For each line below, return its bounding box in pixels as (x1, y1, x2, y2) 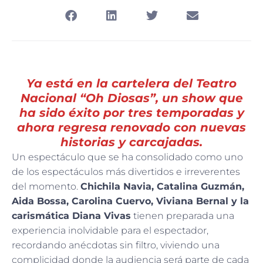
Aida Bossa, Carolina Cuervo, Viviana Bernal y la (12, 195, 249, 207)
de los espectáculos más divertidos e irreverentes (12, 166, 240, 178)
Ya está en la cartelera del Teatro (26, 76, 237, 91)
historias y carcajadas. (60, 135, 203, 150)
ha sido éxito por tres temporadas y (19, 106, 244, 120)
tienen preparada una (131, 210, 234, 222)
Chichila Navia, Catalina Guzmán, (80, 181, 244, 193)
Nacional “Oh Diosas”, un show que (20, 91, 243, 106)
